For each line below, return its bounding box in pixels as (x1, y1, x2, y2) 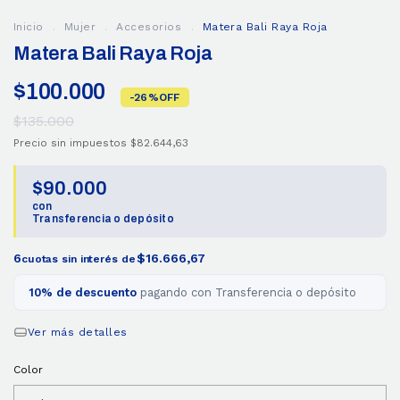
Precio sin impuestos (13, 137, 130, 149)
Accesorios (116, 21, 186, 33)
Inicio (13, 21, 44, 33)
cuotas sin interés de (21, 253, 136, 265)
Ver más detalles (28, 326, 128, 338)
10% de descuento (29, 286, 137, 299)
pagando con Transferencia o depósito (137, 286, 356, 299)
